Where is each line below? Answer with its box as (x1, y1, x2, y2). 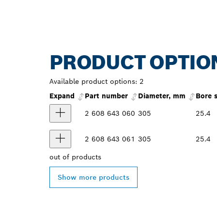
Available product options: (49, 77, 137, 86)
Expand (49, 92, 77, 101)
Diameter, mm (138, 92, 186, 101)
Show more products (58, 173, 129, 182)
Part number (85, 92, 128, 101)
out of (49, 153, 72, 162)
